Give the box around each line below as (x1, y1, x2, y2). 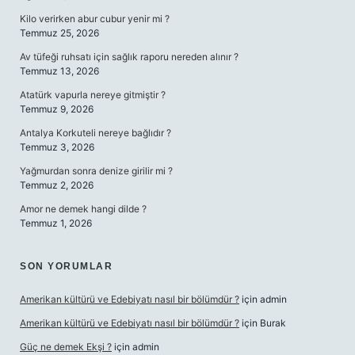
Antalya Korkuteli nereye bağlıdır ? (20, 127, 171, 139)
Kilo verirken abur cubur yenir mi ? (20, 13, 170, 25)
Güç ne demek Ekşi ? (20, 341, 112, 353)
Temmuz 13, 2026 (20, 65, 99, 77)
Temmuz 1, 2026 (20, 217, 92, 229)
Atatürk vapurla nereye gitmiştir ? (20, 89, 166, 101)
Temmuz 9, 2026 (20, 103, 94, 115)
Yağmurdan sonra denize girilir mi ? (20, 165, 173, 177)
